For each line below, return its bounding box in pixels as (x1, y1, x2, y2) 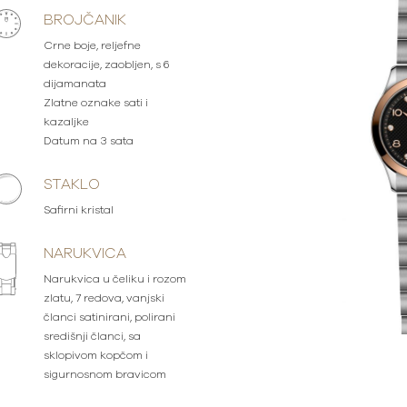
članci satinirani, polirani (44, 312, 176, 323)
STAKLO (44, 177, 101, 192)
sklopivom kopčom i (44, 350, 149, 361)
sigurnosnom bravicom (44, 369, 167, 380)
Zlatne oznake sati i (44, 97, 149, 108)
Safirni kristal (44, 204, 114, 215)
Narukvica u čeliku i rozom (44, 273, 187, 284)
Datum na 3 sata (44, 135, 134, 146)
